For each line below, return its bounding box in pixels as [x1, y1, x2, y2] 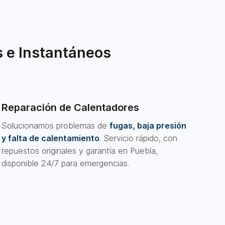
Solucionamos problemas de [1, 121, 109, 131]
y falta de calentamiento [1, 133, 99, 143]
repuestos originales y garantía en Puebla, [1, 146, 158, 156]
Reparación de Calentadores [1, 101, 139, 114]
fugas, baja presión [109, 121, 186, 131]
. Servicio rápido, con [99, 133, 177, 143]
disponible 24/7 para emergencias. [1, 158, 129, 168]
